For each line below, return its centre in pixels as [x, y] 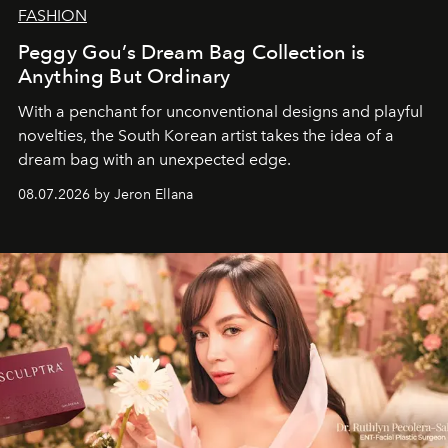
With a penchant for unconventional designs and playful [220, 112]
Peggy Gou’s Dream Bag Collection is [192, 52]
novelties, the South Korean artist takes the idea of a [206, 136]
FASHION [52, 16]
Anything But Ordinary [124, 76]
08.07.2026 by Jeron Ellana [105, 195]
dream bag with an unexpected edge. [158, 160]
